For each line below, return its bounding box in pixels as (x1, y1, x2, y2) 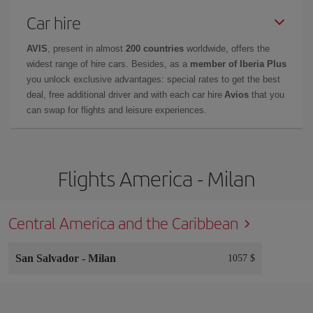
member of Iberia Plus (190, 58, 286, 69)
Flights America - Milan (58, 163, 255, 193)
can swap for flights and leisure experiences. (27, 104, 207, 115)
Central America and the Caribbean (8, 211, 238, 234)
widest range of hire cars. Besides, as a (27, 58, 190, 69)
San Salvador (15, 252, 82, 264)
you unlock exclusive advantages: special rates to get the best (27, 73, 280, 85)
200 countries (126, 43, 184, 54)
